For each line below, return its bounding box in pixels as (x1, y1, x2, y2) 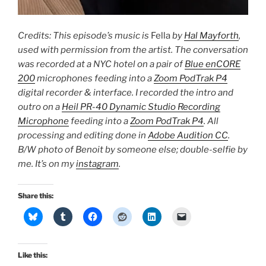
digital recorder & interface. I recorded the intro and (18, 87, 233, 98)
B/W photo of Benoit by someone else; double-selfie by (18, 144, 248, 155)
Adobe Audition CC (148, 129, 228, 141)
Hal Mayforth (184, 30, 239, 41)
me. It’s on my (18, 158, 76, 169)
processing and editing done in (18, 129, 148, 141)
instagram (76, 158, 119, 169)
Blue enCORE (185, 58, 240, 69)
